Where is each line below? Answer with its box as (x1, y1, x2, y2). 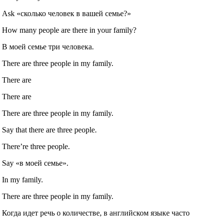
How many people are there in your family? (2, 26, 137, 35)
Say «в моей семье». (2, 159, 69, 168)
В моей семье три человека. (2, 43, 94, 51)
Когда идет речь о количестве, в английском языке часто (2, 209, 190, 218)
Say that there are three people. (2, 126, 97, 134)
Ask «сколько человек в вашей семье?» (2, 9, 131, 18)
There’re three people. (2, 142, 70, 151)
